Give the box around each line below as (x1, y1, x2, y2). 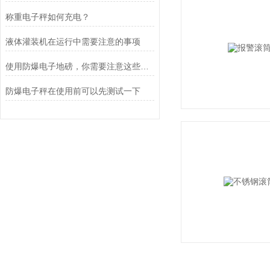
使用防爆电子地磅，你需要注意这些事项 (140, 61, 149, 71)
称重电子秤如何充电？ (5, 12, 90, 22)
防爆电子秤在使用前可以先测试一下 (5, 86, 140, 96)
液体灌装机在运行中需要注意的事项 (5, 37, 140, 46)
